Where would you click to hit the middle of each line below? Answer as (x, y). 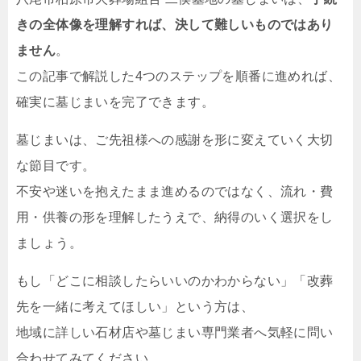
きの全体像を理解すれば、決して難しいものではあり (175, 24)
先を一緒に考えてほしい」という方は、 (135, 306)
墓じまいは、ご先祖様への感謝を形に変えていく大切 (175, 139)
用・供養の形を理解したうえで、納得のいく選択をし (175, 217)
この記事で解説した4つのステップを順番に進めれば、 (178, 76)
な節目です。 (56, 165)
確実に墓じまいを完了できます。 (115, 102)
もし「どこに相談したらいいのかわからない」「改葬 (175, 280)
